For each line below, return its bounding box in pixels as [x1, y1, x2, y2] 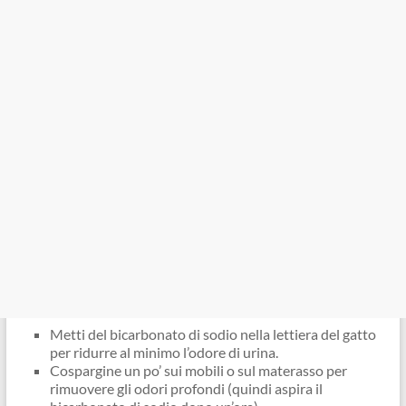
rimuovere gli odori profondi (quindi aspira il [49, 380, 323, 397]
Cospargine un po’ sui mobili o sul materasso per [49, 362, 347, 379]
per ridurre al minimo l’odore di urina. [49, 343, 278, 361]
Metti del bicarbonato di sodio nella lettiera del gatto [49, 325, 376, 343]
